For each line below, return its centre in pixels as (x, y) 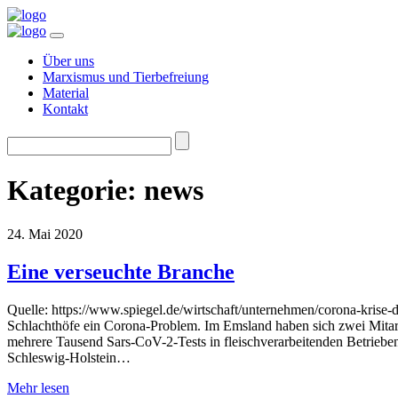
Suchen (27, 138)
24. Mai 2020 (45, 234)
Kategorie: (76, 191)
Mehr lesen (38, 387)
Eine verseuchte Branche (121, 271)
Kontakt (65, 109)
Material (66, 93)
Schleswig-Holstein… (69, 357)
